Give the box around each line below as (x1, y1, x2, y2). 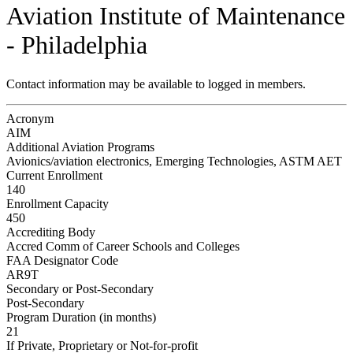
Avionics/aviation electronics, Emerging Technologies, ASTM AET (6, 154, 342, 168)
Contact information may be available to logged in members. (6, 76, 306, 91)
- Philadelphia (6, 31, 147, 60)
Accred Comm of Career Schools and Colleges (6, 239, 240, 253)
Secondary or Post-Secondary (6, 281, 154, 295)
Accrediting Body (6, 225, 95, 239)
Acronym (6, 111, 54, 125)
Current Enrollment (6, 168, 102, 182)
